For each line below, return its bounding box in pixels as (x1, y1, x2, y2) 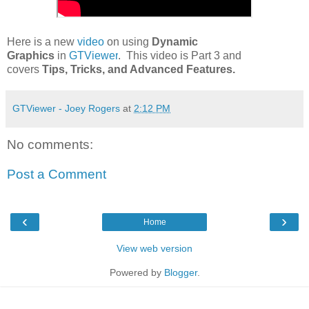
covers (7, 63, 42, 75)
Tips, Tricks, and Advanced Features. (42, 63, 235, 75)
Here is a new (7, 35, 77, 48)
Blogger (163, 266, 197, 278)
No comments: (7, 137, 93, 152)
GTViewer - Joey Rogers (12, 102, 120, 114)
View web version (117, 242, 192, 254)
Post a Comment (7, 167, 106, 182)
